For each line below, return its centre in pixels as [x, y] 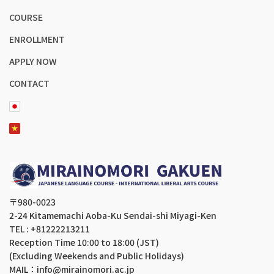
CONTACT [29, 83]
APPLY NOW [33, 61]
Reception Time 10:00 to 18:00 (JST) [84, 243]
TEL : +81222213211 [50, 229]
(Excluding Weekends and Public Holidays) [97, 256]
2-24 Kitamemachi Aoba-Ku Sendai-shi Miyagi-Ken [113, 216]
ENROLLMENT [37, 39]
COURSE [26, 17]
